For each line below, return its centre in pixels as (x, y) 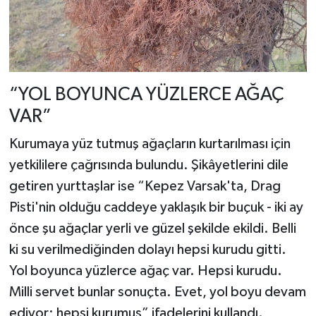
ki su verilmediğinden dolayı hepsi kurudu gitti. (147, 250)
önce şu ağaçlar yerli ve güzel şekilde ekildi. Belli (152, 229)
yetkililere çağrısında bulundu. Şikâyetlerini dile (148, 165)
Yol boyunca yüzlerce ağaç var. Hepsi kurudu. (145, 271)
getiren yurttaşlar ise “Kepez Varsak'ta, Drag (145, 187)
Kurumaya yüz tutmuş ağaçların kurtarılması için (150, 144)
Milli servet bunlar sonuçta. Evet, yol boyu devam (157, 292)
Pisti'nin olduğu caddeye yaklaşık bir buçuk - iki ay (156, 208)
